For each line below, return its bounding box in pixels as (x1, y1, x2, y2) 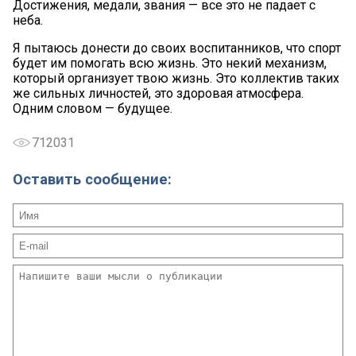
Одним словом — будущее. (13, 100, 172, 116)
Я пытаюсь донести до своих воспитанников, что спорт (13, 40, 341, 56)
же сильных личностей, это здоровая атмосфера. (13, 85, 304, 101)
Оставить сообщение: (13, 171, 172, 189)
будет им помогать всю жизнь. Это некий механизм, (13, 55, 327, 71)
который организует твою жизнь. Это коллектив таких (13, 70, 339, 86)
